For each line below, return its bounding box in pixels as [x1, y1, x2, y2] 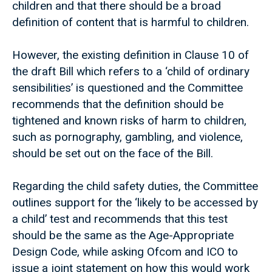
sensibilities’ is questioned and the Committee [12, 81, 243, 95]
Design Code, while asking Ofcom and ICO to [12, 245, 238, 259]
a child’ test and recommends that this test [12, 212, 228, 226]
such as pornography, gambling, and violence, [12, 130, 243, 144]
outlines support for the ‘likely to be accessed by [12, 195, 258, 210]
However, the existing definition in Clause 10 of [12, 48, 249, 63]
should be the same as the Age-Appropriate [12, 228, 234, 243]
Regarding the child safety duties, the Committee [12, 179, 258, 194]
